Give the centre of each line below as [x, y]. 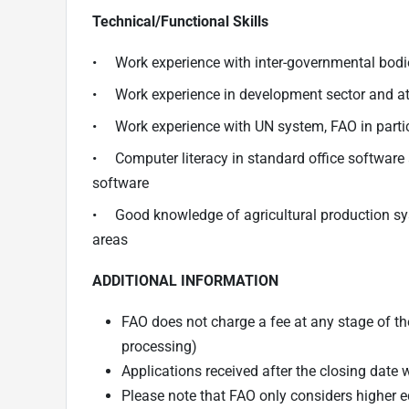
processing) [159, 346]
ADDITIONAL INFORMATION [185, 280]
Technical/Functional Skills [180, 21]
